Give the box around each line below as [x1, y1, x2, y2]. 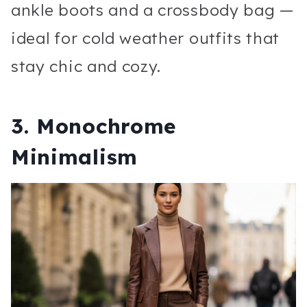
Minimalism [11, 143, 138, 170]
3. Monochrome [11, 112, 176, 139]
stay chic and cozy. [11, 56, 162, 76]
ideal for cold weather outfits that [11, 27, 280, 48]
